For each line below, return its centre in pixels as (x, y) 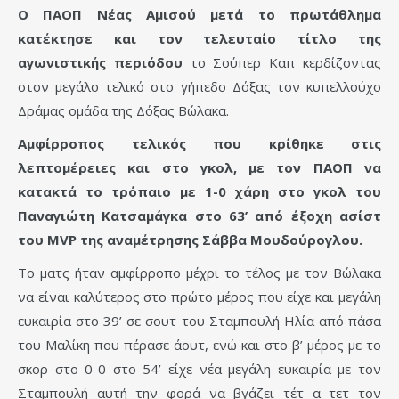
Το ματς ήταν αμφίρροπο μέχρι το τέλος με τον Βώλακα (199, 272)
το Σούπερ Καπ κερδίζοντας (282, 62)
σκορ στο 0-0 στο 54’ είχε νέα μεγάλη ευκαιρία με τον (199, 368)
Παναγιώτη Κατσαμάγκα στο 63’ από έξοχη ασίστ (199, 215)
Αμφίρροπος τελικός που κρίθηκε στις (199, 143)
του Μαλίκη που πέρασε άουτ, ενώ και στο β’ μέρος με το (199, 344)
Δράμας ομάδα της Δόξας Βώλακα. (123, 110)
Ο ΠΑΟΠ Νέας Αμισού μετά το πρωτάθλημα (199, 14)
